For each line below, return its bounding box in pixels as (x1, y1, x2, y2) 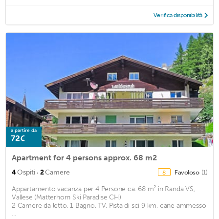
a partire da (11, 128, 37, 134)
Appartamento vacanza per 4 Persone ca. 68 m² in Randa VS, (12, 185, 195, 194)
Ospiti (17, 168, 35, 177)
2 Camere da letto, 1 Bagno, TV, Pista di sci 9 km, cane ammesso (12, 201, 206, 210)
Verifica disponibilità (153, 12, 202, 19)
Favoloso (175, 169, 200, 176)
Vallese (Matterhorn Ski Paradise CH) (12, 193, 121, 202)
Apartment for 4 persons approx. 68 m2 (12, 153, 157, 163)
